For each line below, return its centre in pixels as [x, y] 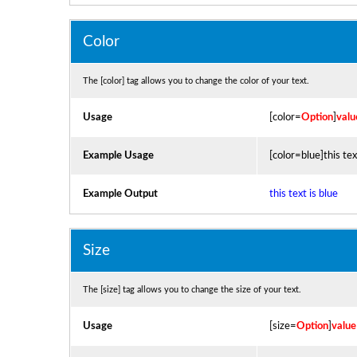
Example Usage [118, 155]
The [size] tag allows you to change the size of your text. [192, 290]
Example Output [120, 194]
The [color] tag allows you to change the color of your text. [196, 81]
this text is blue [303, 194]
